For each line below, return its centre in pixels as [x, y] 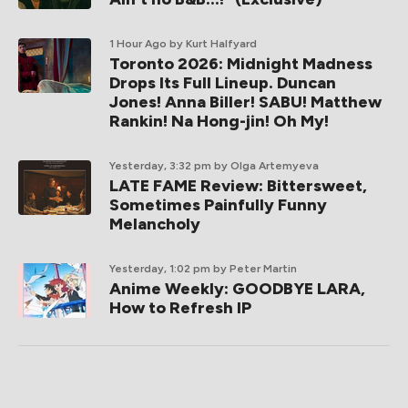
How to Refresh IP [180, 308]
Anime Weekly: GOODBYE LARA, [237, 289]
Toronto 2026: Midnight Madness [241, 64]
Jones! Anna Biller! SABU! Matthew [245, 102]
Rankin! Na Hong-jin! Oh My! [219, 121]
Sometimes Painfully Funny [218, 205]
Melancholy [155, 224]
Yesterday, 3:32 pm [160, 166]
